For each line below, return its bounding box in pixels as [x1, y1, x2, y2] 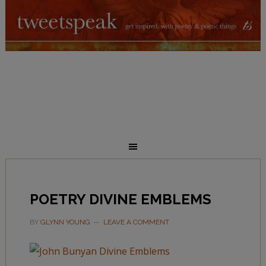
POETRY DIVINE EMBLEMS [29, 191, 211, 208]
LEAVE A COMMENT [103, 218, 169, 226]
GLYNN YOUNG [40, 218, 90, 226]
